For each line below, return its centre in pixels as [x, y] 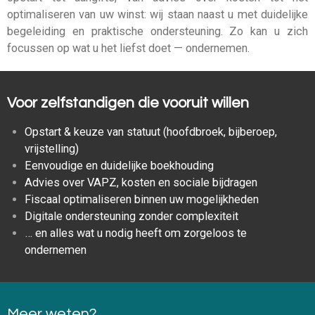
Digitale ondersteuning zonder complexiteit [131, 217]
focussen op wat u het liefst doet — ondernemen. [128, 49]
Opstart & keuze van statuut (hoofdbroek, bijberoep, [150, 132]
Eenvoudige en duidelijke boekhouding [119, 166]
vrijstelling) [51, 149]
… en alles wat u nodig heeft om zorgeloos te [135, 233]
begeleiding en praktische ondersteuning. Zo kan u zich [157, 32]
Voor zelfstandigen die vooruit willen [128, 103]
